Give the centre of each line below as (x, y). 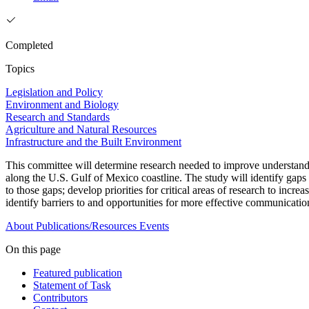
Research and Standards (58, 117)
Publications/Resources (86, 226)
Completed (29, 46)
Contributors (60, 298)
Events (154, 226)
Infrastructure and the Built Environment (93, 142)
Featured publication (78, 273)
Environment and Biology (62, 105)
